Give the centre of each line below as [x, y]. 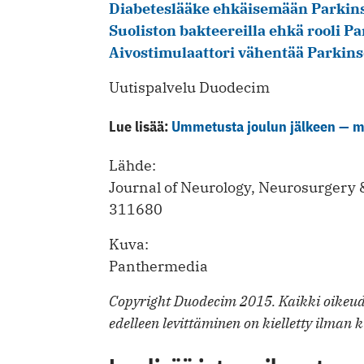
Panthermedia [158, 266]
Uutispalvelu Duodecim [189, 87]
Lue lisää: [140, 126]
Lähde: [132, 165]
